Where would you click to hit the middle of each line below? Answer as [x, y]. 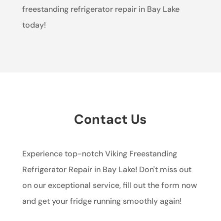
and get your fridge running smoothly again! [102, 201]
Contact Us [110, 119]
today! [34, 25]
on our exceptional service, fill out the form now [110, 185]
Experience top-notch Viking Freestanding [99, 154]
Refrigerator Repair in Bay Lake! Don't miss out [107, 170]
